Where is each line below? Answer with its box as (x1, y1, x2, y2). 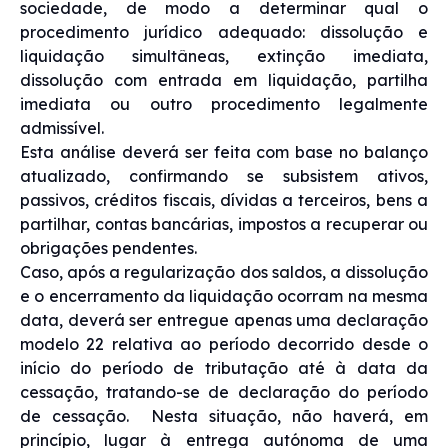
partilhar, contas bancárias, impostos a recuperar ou (20, 213, 428, 234)
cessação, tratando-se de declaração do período (20, 381, 428, 402)
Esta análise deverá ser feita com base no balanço (20, 141, 428, 162)
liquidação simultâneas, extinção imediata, (20, 45, 428, 66)
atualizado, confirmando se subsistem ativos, (20, 165, 428, 186)
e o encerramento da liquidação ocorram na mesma (20, 285, 428, 306)
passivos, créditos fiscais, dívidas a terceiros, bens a (20, 189, 428, 210)
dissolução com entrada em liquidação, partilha (20, 69, 428, 90)
